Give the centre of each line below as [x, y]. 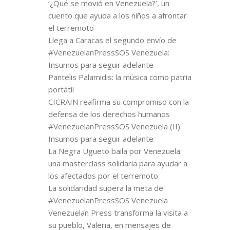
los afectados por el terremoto [103, 175]
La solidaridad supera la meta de [106, 188]
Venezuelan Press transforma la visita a [118, 212]
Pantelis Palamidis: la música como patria [120, 77]
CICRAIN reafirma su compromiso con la [119, 101]
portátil [61, 89]
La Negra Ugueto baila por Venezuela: [115, 151]
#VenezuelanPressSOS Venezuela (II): [115, 126]
